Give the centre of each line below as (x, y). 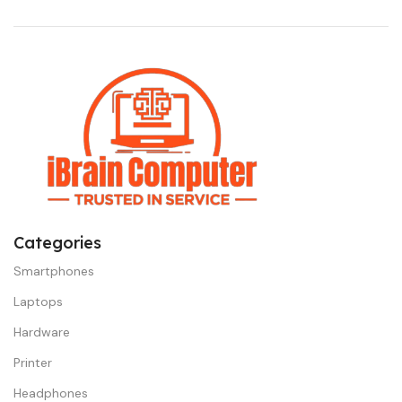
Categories (57, 242)
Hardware (42, 332)
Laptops (38, 301)
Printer (33, 362)
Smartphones (54, 271)
